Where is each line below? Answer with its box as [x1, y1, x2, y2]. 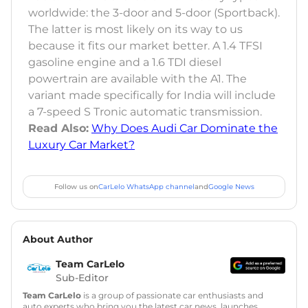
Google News [208, 181, 254, 191]
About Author [23, 232, 93, 245]
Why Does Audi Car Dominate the [91, 121, 278, 135]
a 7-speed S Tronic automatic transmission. [28, 104, 262, 118]
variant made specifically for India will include [28, 88, 276, 102]
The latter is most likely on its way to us [28, 22, 243, 36]
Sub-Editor [56, 271, 109, 284]
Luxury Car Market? [28, 137, 135, 151]
